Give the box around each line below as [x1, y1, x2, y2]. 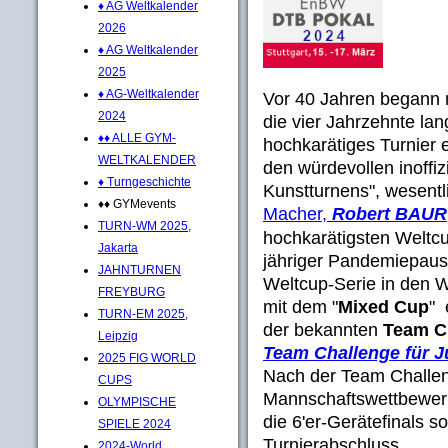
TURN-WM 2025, [98, 218, 191, 233]
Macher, [263, 203, 332, 224]
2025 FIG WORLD [98, 350, 196, 365]
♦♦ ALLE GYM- [98, 130, 176, 145]
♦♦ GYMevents [98, 196, 176, 211]
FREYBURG [98, 284, 165, 299]
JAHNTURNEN [98, 262, 181, 277]
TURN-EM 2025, [98, 306, 188, 321]
